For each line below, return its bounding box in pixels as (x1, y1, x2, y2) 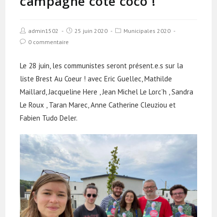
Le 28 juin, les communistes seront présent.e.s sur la (20, 61, 184, 71)
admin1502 (28, 27, 59, 35)
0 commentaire (28, 38, 69, 46)
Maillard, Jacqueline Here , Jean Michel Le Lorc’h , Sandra (20, 87, 194, 97)
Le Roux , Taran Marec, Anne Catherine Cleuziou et (20, 100, 176, 110)
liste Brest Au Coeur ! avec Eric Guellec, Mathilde (20, 74, 172, 84)
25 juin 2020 (75, 27, 108, 35)
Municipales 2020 (124, 27, 171, 35)
